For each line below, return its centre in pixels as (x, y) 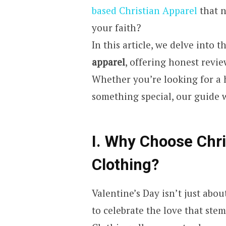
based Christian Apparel (144, 10)
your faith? (116, 27)
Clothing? (125, 165)
